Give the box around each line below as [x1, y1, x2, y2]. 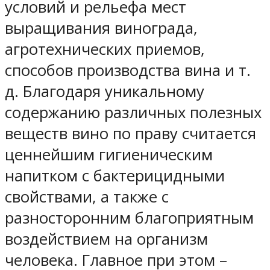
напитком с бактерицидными [5, 165, 225, 186]
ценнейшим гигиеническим [5, 143, 213, 165]
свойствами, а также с [5, 186, 169, 207]
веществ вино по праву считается [5, 122, 256, 144]
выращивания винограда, [5, 17, 198, 39]
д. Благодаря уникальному [5, 80, 204, 102]
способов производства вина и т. [5, 59, 251, 81]
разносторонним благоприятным [5, 207, 254, 228]
